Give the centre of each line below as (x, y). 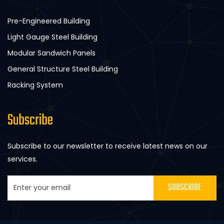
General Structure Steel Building (63, 69)
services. (22, 159)
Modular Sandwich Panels (51, 53)
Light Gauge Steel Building (52, 37)
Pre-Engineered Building (49, 21)
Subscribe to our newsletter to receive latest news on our (107, 146)
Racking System (35, 85)
